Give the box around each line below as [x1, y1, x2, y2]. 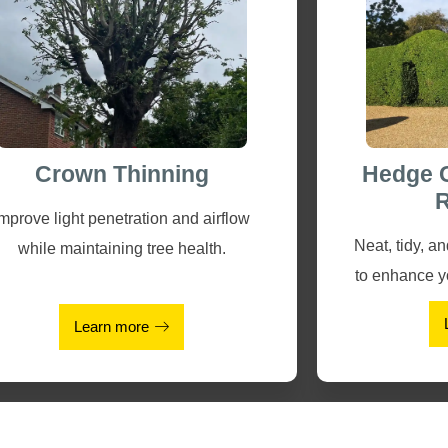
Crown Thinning [34, 160, 209, 187]
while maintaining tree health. [17, 239, 226, 257]
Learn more [74, 318, 150, 336]
